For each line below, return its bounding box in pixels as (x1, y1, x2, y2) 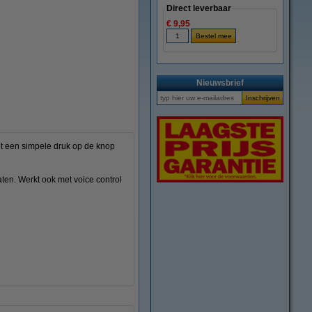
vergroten (157, 34, 194, 42)
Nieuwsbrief (196, 78, 244, 88)
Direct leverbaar (166, 3, 231, 13)
